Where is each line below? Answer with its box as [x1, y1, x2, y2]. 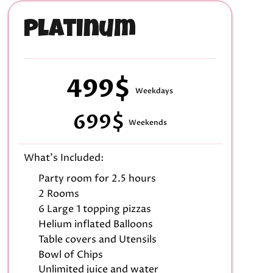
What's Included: [23, 151, 104, 165]
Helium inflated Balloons [38, 217, 153, 231]
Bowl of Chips [38, 247, 103, 261]
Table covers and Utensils [38, 232, 157, 246]
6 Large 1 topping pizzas [38, 202, 151, 216]
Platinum [23, 19, 136, 44]
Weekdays [135, 86, 174, 96]
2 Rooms [38, 187, 79, 201]
